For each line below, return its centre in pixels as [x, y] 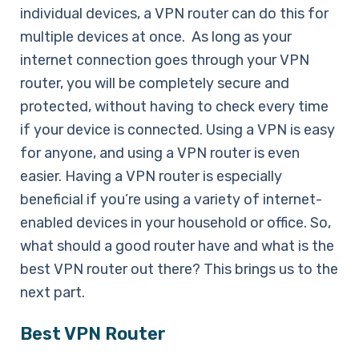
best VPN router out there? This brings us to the [179, 269]
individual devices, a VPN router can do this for [174, 13]
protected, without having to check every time [174, 106]
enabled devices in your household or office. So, [175, 222]
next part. [52, 292]
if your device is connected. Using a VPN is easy [177, 129]
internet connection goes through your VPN [165, 60]
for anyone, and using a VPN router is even [160, 153]
